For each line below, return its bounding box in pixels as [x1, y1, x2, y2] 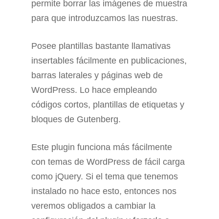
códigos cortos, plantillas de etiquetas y [31, 100, 184, 110]
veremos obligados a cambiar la [31, 201, 155, 211]
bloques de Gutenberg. [31, 114, 121, 125]
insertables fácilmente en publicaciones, [31, 56, 187, 66]
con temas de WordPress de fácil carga [31, 157, 185, 167]
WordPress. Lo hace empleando [31, 85, 157, 95]
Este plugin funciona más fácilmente [31, 142, 172, 153]
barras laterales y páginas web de [31, 70, 163, 81]
